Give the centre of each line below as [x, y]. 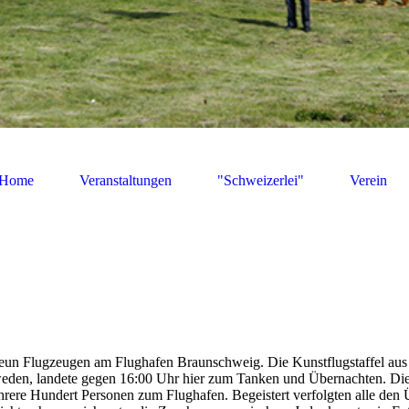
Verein [368, 180]
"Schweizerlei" [260, 180]
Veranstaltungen [125, 180]
